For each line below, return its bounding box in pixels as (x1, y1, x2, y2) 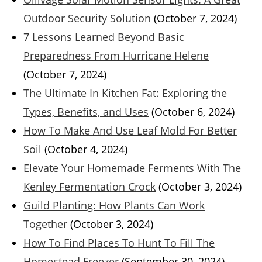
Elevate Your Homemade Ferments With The (23, 161, 241, 175)
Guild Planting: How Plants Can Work (23, 198, 205, 213)
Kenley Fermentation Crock (23, 180, 156, 194)
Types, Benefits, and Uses (23, 105, 149, 119)
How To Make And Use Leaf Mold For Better (23, 123, 237, 138)
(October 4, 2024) (44, 142, 127, 157)
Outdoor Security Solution (23, 11, 151, 26)
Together (23, 217, 67, 232)
